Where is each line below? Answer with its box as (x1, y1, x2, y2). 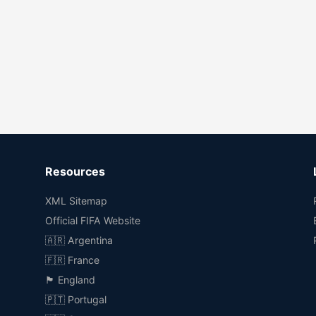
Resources (45, 164, 105, 178)
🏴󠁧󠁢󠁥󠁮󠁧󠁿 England (45, 274, 95, 286)
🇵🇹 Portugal (45, 293, 107, 305)
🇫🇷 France (45, 254, 99, 266)
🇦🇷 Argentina (45, 234, 113, 246)
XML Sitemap (45, 195, 107, 207)
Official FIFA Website (45, 214, 140, 226)
